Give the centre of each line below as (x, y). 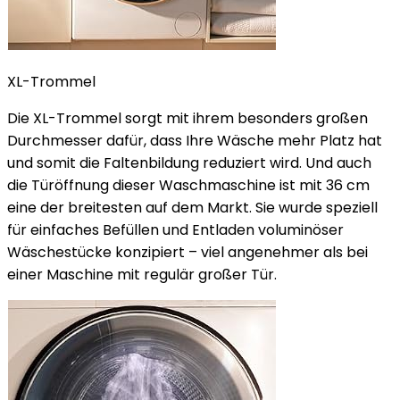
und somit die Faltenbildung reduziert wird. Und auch (189, 163)
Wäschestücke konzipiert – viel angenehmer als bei (187, 252)
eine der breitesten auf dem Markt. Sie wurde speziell (192, 208)
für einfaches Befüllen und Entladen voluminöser (175, 230)
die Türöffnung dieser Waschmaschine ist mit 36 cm (188, 185)
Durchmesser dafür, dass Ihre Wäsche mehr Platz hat (195, 141)
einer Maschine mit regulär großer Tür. (142, 275)
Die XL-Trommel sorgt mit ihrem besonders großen (187, 118)
